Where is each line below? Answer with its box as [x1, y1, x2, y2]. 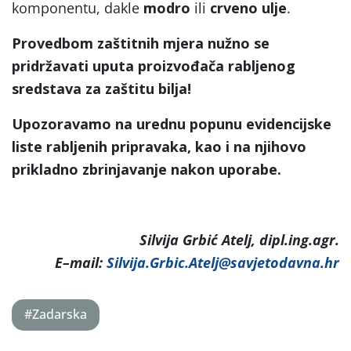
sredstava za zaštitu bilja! [12, 78, 191, 98]
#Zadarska [24, 306, 87, 324]
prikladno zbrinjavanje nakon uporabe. [12, 159, 281, 179]
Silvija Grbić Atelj [139, 230, 251, 249]
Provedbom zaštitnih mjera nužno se [12, 33, 270, 52]
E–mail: [55, 252, 107, 272]
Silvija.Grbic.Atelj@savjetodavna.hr [107, 252, 339, 272]
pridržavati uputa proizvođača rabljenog [12, 56, 295, 75]
